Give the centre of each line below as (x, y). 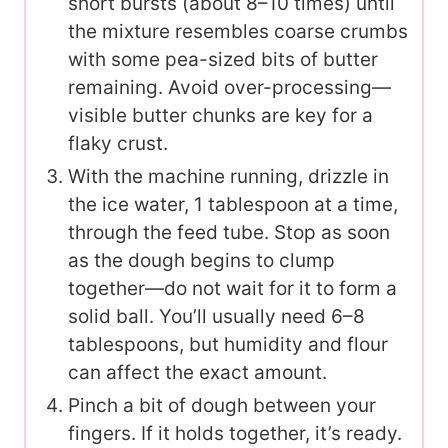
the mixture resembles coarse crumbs (238, 32)
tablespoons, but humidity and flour (228, 345)
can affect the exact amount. (197, 373)
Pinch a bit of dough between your (222, 406)
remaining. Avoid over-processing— (229, 88)
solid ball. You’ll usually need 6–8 (216, 317)
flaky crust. (118, 144)
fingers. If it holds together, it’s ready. (235, 434)
